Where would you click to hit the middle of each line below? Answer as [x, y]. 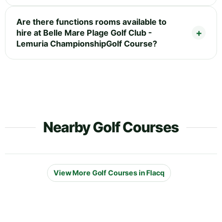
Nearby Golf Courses [111, 127]
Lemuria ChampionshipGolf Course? [87, 43]
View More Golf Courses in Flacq [109, 173]
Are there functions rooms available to [91, 22]
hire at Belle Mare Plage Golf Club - [84, 32]
